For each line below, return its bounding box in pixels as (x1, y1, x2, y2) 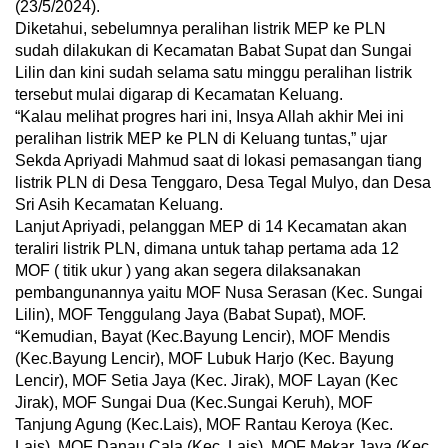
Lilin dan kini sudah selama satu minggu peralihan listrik (15, 64, 412, 82)
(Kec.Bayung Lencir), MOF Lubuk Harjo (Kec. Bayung (15, 350, 394, 368)
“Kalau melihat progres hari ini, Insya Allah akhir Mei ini (15, 108, 404, 126)
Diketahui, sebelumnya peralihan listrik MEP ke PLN (15, 20, 386, 38)
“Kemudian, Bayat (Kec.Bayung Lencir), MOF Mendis (15, 328, 390, 346)
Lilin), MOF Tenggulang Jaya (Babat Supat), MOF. (15, 306, 366, 324)
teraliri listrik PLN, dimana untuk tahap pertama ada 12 (15, 240, 399, 258)
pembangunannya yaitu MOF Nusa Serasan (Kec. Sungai (15, 284, 423, 302)
